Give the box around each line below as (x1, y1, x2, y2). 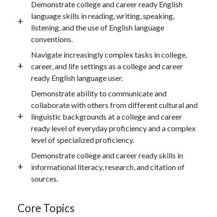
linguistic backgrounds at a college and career (31, 111, 182, 121)
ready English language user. (31, 73, 123, 82)
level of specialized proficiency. (31, 135, 134, 144)
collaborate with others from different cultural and (31, 100, 198, 109)
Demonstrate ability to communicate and (31, 88, 167, 98)
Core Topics (17, 201, 75, 215)
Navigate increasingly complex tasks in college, (31, 49, 187, 59)
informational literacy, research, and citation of (31, 162, 185, 171)
